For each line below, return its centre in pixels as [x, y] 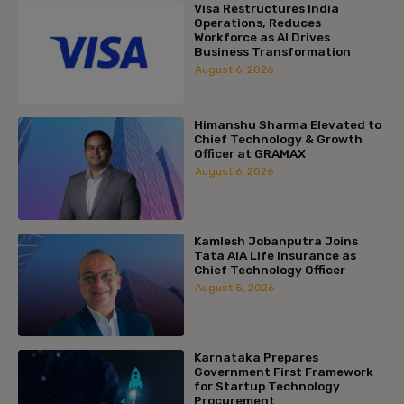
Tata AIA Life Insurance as [275, 255]
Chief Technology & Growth [278, 138]
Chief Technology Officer [269, 269]
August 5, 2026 [234, 287]
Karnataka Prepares [256, 357]
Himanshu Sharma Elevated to [287, 124]
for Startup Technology [266, 386]
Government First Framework [283, 371]
